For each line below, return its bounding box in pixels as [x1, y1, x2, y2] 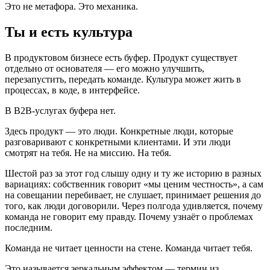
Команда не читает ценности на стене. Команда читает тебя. [5, 242, 253, 253]
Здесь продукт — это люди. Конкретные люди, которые [5, 125, 233, 136]
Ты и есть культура [5, 24, 133, 40]
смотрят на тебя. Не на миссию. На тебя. [5, 147, 171, 158]
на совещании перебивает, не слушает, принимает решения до [5, 189, 261, 200]
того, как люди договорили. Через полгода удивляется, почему [5, 200, 263, 211]
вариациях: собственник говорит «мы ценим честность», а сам [5, 178, 263, 189]
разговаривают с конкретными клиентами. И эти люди [5, 136, 231, 147]
